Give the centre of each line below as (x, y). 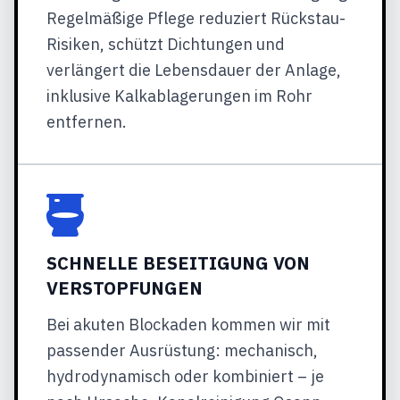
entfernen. (87, 122)
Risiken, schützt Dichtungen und (166, 44)
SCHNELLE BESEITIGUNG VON (178, 263)
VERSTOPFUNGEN (125, 288)
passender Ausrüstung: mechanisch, (182, 350)
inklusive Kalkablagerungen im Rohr (179, 96)
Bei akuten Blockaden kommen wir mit (188, 325)
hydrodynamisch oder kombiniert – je (185, 376)
